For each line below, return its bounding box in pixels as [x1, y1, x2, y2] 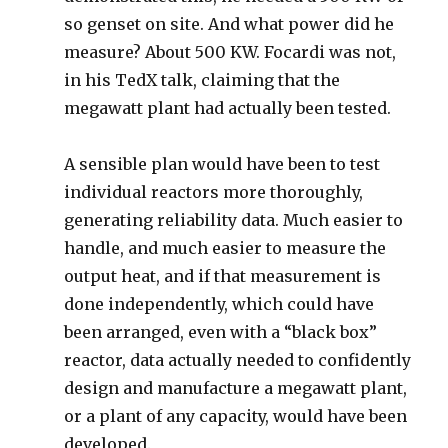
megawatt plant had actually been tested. [64, 98, 392, 118]
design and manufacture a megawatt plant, [64, 378, 408, 398]
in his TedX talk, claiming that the [64, 70, 341, 90]
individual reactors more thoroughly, [64, 182, 364, 202]
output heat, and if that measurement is [64, 266, 382, 286]
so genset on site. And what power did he [64, 14, 395, 34]
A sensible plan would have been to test [64, 154, 381, 174]
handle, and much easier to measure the [64, 238, 387, 258]
